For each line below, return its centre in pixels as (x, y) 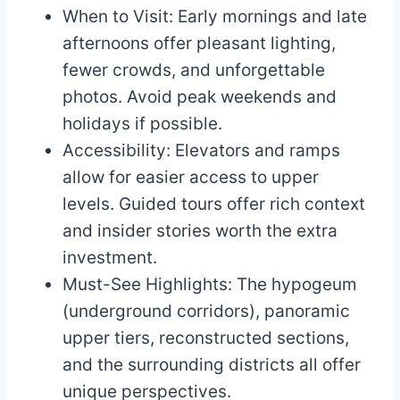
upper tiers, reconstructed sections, (206, 338)
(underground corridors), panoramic (206, 311)
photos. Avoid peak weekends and (200, 97)
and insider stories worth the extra (200, 231)
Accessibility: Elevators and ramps (201, 150)
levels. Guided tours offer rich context (214, 204)
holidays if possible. (142, 124)
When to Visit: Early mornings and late (215, 17)
